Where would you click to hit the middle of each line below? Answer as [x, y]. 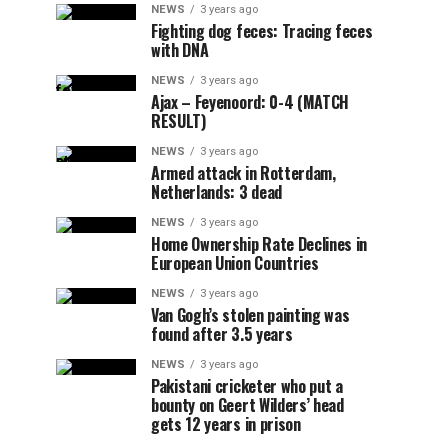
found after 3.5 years [222, 334]
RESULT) [178, 121]
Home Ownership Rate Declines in [259, 244]
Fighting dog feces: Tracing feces [262, 31]
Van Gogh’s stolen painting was [250, 315]
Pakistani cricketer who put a [247, 386]
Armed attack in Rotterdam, [243, 173]
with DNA [180, 50]
